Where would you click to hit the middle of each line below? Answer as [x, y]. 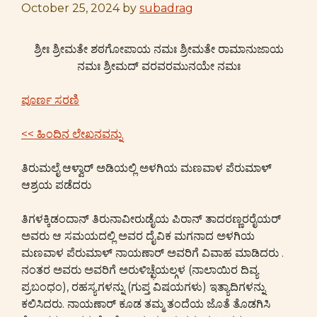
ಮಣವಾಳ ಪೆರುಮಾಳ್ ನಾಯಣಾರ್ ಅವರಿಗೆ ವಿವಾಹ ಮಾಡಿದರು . [152, 253]
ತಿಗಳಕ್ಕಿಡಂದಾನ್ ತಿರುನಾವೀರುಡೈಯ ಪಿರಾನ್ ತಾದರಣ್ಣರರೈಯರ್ [151, 219]
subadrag [166, 8]
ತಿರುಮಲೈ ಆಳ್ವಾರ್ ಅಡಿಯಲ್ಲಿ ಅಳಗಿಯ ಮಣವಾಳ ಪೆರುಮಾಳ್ [146, 168]
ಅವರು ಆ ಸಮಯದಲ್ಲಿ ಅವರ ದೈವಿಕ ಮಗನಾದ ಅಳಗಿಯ [138, 236]
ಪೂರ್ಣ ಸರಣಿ [50, 100]
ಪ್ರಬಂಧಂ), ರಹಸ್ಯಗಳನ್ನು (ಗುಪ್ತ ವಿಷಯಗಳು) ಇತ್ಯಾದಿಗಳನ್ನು [143, 287]
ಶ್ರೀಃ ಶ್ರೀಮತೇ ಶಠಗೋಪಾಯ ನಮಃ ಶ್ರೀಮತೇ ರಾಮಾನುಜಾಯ [158, 49]
